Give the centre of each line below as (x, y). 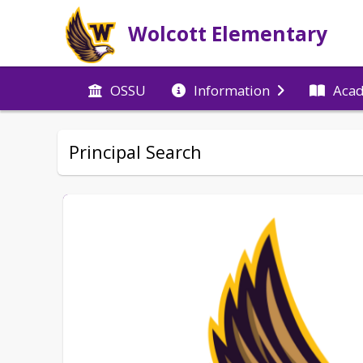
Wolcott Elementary (228, 34)
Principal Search (135, 152)
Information (231, 90)
